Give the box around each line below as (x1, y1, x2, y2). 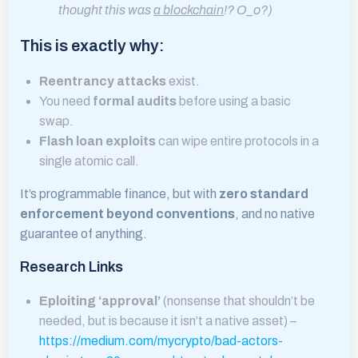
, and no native (235, 207, 315, 221)
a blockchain (153, 3, 224, 17)
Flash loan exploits (39, 134, 156, 148)
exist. (166, 74, 200, 88)
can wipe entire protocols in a (156, 134, 319, 148)
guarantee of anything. (20, 227, 147, 241)
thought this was (58, 3, 153, 17)
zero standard (219, 187, 308, 201)
